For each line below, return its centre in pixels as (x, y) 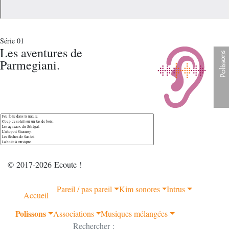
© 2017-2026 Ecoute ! (45, 164)
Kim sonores (139, 189)
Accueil (36, 195)
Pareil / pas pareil (84, 189)
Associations (73, 213)
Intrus (176, 189)
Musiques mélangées (134, 213)
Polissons (31, 213)
